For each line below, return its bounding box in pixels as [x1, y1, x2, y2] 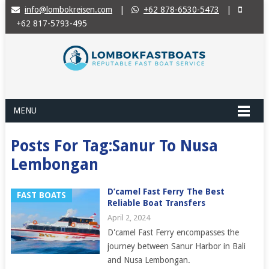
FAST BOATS [16, 190, 66, 200]
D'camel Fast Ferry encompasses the [107, 228, 239, 237]
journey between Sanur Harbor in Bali [107, 241, 246, 251]
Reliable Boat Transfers [107, 198, 205, 208]
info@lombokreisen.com [24, 5, 112, 14]
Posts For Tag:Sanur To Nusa [10, 137, 218, 155]
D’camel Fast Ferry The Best [107, 187, 225, 196]
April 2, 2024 [107, 213, 150, 222]
